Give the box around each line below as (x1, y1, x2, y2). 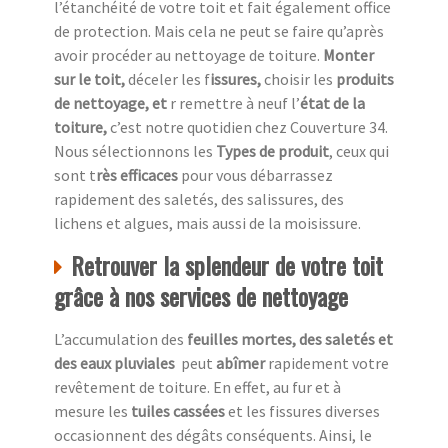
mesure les (54, 401, 131, 422)
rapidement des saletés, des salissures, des (54, 189, 344, 210)
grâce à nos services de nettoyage (54, 278, 348, 315)
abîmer (216, 353, 268, 374)
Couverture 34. (290, 117, 388, 138)
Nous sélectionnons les (54, 141, 216, 162)
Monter (323, 45, 374, 66)
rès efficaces (96, 165, 181, 186)
